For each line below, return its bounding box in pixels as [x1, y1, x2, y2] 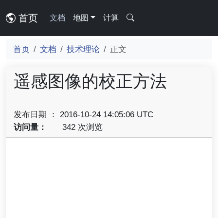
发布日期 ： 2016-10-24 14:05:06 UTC [14, 109, 153, 119]
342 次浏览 [59, 122, 103, 132]
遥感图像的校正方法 [14, 72, 167, 91]
